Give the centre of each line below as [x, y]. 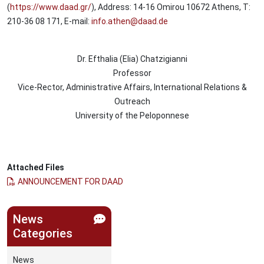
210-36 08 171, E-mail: [49, 21]
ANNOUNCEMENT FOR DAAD [70, 181]
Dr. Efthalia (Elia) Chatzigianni [132, 59]
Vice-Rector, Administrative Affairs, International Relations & [132, 87]
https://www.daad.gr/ [51, 7]
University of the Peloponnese [132, 115]
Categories [43, 233]
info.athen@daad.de [130, 21]
